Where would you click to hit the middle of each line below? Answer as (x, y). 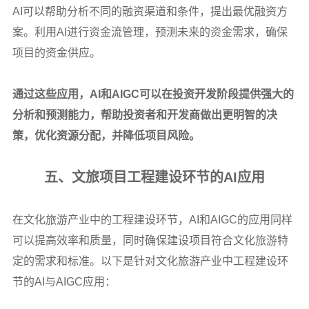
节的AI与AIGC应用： (64, 281)
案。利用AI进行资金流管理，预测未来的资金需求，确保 (150, 32)
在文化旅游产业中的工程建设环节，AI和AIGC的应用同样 (152, 219)
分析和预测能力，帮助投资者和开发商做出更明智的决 (144, 114)
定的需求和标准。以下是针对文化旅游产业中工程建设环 (150, 261)
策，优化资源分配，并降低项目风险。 (106, 135)
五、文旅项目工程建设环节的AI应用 (154, 177)
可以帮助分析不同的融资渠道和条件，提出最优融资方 (155, 11)
